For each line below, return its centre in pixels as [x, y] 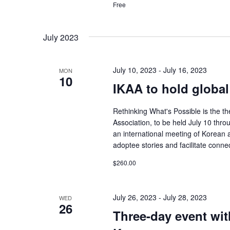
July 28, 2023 [185, 197]
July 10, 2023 [135, 70]
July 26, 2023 [135, 197]
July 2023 [61, 37]
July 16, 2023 [185, 70]
